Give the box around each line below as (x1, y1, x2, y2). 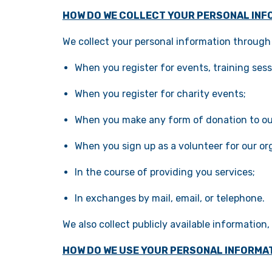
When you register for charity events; (74, 87, 246, 100)
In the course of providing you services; (74, 166, 255, 178)
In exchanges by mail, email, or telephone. (74, 192, 265, 204)
